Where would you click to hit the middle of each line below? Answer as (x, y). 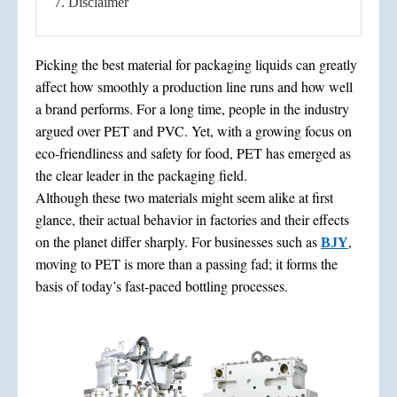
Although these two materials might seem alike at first (184, 197)
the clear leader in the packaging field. (141, 175)
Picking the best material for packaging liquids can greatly (196, 64)
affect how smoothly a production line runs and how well (194, 86)
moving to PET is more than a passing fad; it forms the (187, 263)
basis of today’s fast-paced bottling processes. (162, 285)
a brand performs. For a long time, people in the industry (192, 108)
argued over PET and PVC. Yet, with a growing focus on (194, 130)
